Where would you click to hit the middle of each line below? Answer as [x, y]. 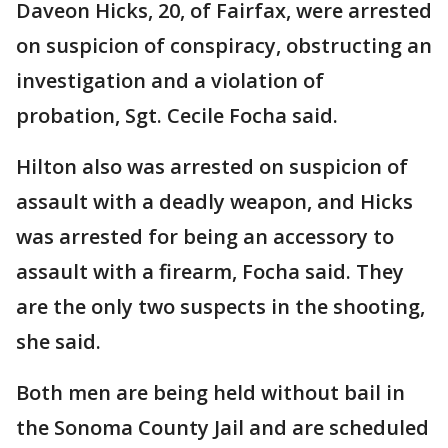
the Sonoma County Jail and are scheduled [222, 428]
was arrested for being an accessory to [205, 237]
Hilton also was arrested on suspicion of [212, 167]
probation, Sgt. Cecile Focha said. [177, 116]
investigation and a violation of [170, 81]
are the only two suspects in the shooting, [220, 307]
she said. [58, 342]
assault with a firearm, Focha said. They [210, 272]
